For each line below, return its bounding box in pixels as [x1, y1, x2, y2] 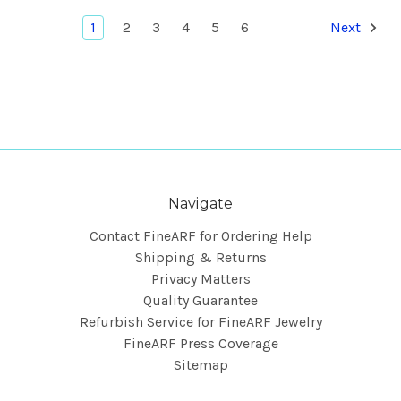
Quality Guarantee [143, 292, 258, 310]
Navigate [167, 195, 234, 213]
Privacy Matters [150, 270, 251, 288]
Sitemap [173, 356, 228, 374]
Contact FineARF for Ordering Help [89, 227, 312, 245]
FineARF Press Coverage [123, 335, 278, 353]
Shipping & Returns [134, 249, 267, 267]
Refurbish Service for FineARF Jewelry [79, 313, 322, 331]
